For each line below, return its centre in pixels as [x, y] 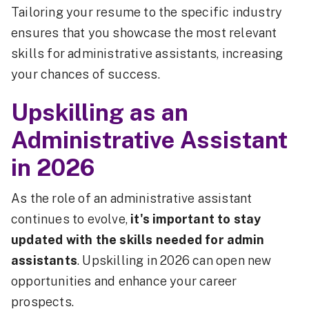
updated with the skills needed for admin [138, 240]
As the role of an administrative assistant [132, 199]
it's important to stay [196, 219]
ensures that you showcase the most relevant [144, 33]
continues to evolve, [71, 219]
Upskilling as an [100, 113]
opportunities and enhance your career [124, 281]
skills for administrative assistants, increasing [147, 54]
